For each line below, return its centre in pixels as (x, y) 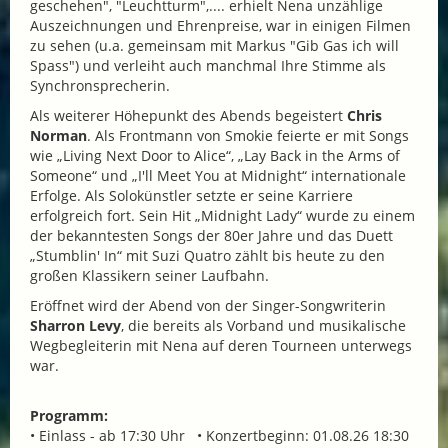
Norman (58, 136)
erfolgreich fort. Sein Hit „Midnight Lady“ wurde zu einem (222, 216)
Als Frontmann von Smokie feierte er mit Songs (252, 136)
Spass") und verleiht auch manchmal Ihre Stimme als (208, 66)
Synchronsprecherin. (100, 86)
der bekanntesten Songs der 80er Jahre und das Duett (211, 236)
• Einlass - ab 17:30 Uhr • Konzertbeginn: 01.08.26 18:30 (219, 436)
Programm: (69, 416)
